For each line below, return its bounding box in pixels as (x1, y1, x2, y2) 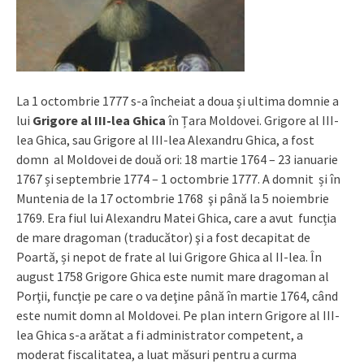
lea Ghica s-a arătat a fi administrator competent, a (16, 326, 303, 343)
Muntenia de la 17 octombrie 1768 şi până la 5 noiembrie (16, 189, 329, 206)
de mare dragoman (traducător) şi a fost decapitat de (16, 228, 310, 245)
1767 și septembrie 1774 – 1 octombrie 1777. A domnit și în (16, 170, 340, 187)
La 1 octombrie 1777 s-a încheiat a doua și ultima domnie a (16, 92, 339, 109)
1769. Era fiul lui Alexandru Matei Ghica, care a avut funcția (16, 209, 336, 226)
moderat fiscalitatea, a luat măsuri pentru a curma (16, 345, 297, 362)
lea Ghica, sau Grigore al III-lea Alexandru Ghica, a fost (16, 131, 314, 148)
